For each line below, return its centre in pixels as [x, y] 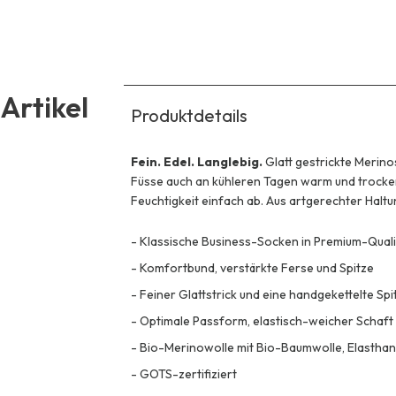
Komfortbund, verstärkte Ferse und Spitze [257, 267]
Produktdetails [189, 115]
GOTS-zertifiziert [188, 373]
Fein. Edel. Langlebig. [198, 161]
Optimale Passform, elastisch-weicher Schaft [267, 320]
